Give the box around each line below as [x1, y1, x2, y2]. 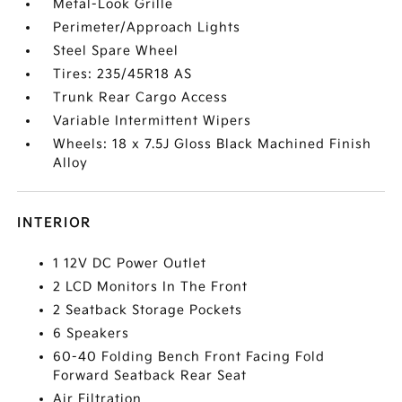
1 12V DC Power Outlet [53, 256, 207, 271]
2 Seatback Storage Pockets [53, 302, 243, 318]
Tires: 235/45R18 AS [53, 66, 193, 82]
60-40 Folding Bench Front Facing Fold [53, 349, 326, 364]
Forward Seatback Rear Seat [53, 368, 248, 383]
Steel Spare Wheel [53, 43, 179, 58]
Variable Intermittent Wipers [53, 113, 252, 128]
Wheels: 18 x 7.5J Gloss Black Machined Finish [53, 136, 372, 152]
